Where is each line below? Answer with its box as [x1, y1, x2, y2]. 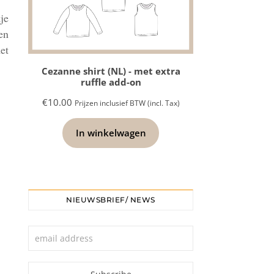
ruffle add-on [80, 76, 141, 88]
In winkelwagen [75, 127, 146, 139]
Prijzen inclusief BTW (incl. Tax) [74, 98, 180, 108]
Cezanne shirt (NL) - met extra [41, 65, 180, 77]
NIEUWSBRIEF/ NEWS [66, 195, 155, 204]
